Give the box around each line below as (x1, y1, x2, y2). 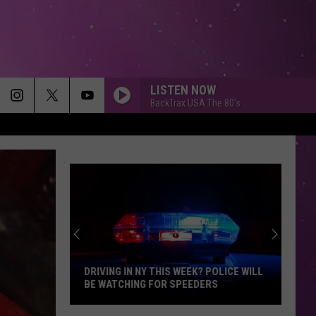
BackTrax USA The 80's (150, 97, 241, 109)
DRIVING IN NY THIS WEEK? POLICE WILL (84, 265, 263, 278)
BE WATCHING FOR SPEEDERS (84, 278, 218, 291)
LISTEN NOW (150, 82, 216, 97)
